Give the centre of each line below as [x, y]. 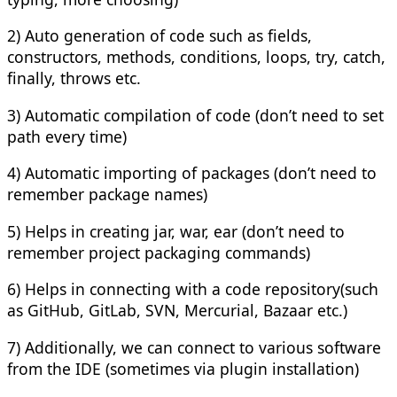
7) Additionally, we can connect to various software [194, 347]
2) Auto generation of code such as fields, [160, 36]
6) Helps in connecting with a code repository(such [193, 289]
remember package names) [107, 195]
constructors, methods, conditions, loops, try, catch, [196, 57]
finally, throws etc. [74, 78]
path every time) [67, 136]
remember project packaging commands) [159, 252]
